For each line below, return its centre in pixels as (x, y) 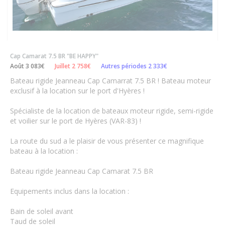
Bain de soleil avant (42, 211)
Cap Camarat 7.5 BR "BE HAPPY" (54, 56)
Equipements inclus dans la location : (70, 191)
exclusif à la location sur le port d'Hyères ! (77, 91)
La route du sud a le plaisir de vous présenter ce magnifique (107, 141)
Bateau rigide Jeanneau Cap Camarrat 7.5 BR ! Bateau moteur (110, 81)
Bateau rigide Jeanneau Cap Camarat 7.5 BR (82, 171)
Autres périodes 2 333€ (134, 66)
